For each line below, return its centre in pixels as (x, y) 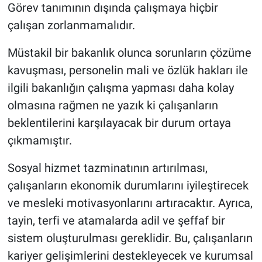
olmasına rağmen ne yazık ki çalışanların (113, 106)
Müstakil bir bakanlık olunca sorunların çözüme (129, 53)
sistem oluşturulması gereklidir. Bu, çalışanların (130, 238)
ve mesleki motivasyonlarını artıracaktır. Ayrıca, (130, 203)
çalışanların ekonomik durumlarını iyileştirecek (128, 186)
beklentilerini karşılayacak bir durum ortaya (119, 123)
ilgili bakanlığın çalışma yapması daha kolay (120, 88)
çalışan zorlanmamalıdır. (71, 25)
